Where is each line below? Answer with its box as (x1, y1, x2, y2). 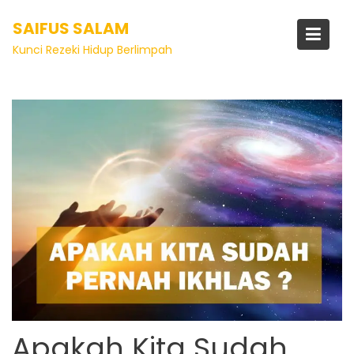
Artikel (12, 48, 89, 79)
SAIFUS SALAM (13, 17, 129, 40)
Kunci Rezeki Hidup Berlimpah (13, 42, 172, 58)
